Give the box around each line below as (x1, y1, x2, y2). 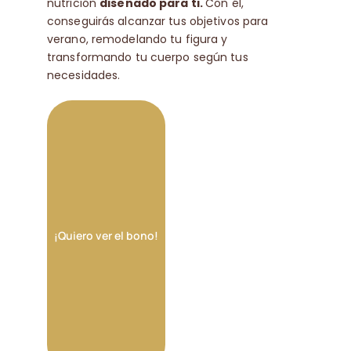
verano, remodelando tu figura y (46, 31, 228, 48)
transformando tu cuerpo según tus (46, 49, 248, 66)
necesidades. (46, 67, 121, 84)
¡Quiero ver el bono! (53, 227, 158, 243)
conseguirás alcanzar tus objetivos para (46, 13, 269, 30)
